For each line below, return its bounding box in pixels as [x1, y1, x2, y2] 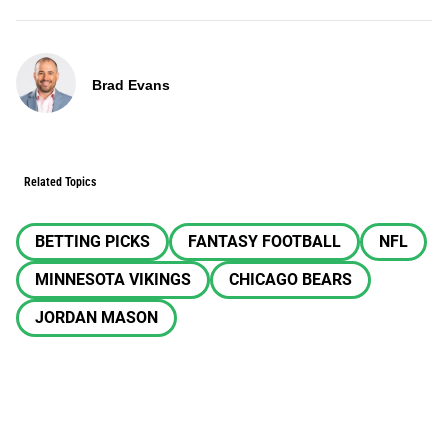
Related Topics [24, 175, 96, 189]
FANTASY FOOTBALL [188, 232, 341, 251]
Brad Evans [92, 77, 170, 93]
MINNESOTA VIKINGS [35, 270, 191, 289]
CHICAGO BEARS [229, 270, 352, 289]
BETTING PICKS [35, 232, 150, 251]
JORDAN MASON [35, 308, 158, 327]
